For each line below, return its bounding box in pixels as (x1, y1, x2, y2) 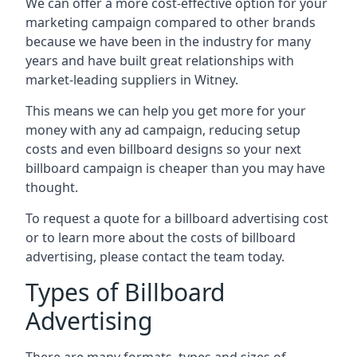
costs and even (25, 139, 119, 158)
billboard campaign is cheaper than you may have (25, 159, 325, 177)
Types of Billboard (25, 275, 225, 308)
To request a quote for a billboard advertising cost (25, 209, 328, 227)
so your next (223, 139, 301, 158)
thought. (25, 178, 78, 196)
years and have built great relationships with (25, 51, 294, 69)
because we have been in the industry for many (25, 32, 311, 50)
